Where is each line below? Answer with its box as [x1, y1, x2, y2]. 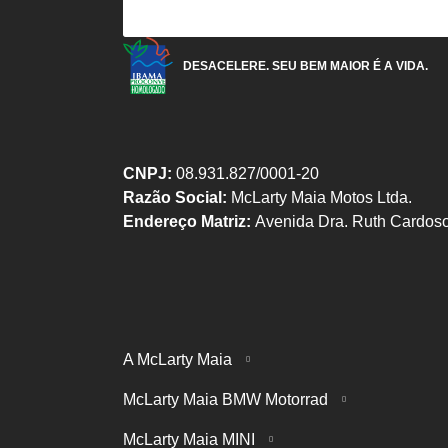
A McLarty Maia [123, 350, 236, 368]
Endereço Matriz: [123, 212, 251, 230]
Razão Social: [123, 188, 227, 206]
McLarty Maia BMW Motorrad [123, 390, 332, 408]
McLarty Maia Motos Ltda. [231, 188, 412, 206]
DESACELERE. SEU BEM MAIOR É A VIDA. [183, 59, 428, 74]
